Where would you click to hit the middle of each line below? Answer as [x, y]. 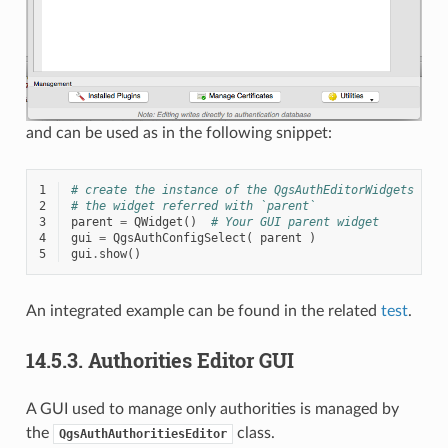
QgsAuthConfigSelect [179, 237]
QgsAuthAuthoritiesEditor [142, 433]
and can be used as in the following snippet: [178, 132]
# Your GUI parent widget [294, 221]
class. [253, 432]
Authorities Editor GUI [190, 359]
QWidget [158, 221]
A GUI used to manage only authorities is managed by [212, 408]
